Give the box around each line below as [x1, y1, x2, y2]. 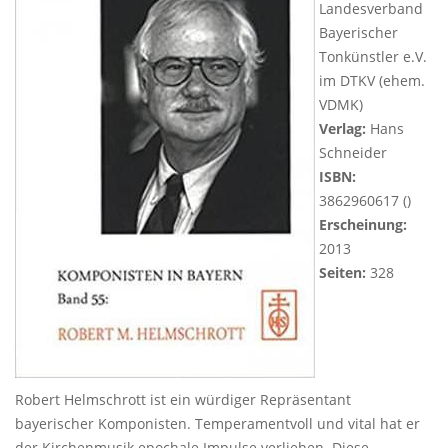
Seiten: [319, 263, 366, 282]
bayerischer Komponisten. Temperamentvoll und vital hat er [15, 414, 420, 433]
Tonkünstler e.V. [319, 47, 427, 66]
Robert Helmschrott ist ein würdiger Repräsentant [15, 390, 351, 409]
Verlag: [319, 119, 366, 138]
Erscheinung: [319, 215, 407, 234]
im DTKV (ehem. [319, 71, 425, 90]
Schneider [319, 143, 387, 162]
